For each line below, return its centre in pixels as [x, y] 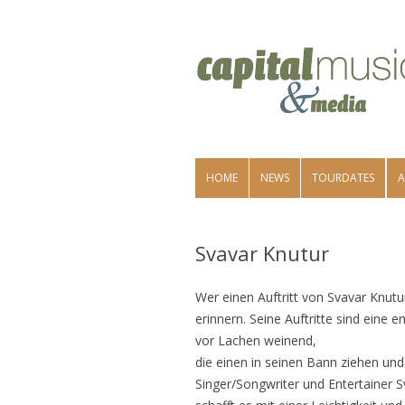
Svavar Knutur [262, 253]
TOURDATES [344, 178]
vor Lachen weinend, [256, 340]
